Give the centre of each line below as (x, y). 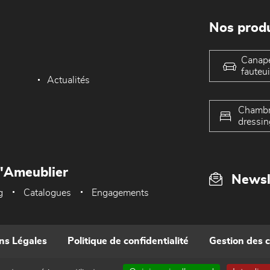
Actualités (69, 80)
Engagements (120, 193)
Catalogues (47, 193)
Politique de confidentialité (128, 241)
